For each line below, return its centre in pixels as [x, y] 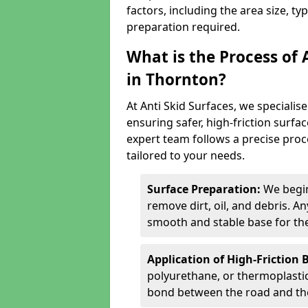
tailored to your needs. [186, 155]
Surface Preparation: [205, 189]
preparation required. [183, 27]
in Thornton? [176, 79]
